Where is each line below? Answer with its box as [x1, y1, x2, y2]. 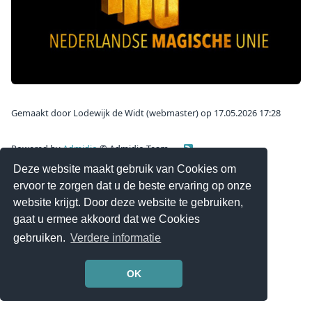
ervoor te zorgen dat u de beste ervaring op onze [13, 179, 252, 192]
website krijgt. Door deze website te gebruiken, [13, 196, 244, 208]
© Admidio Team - [97, 142, 184, 155]
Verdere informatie [70, 232, 162, 244]
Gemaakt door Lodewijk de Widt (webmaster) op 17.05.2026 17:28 [11, 107, 281, 120]
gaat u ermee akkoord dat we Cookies [13, 212, 201, 225]
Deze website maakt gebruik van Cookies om [13, 162, 237, 175]
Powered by [11, 142, 63, 155]
